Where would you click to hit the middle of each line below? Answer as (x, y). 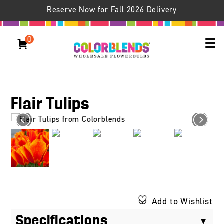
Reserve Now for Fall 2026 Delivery (112, 10)
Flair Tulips (50, 105)
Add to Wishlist (182, 202)
